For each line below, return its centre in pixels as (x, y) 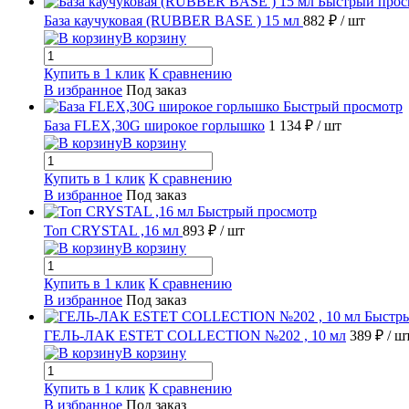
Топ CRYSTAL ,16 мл (113, 230)
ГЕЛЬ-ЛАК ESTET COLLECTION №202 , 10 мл (195, 335)
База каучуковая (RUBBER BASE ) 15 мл (173, 20)
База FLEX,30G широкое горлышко (154, 125)
